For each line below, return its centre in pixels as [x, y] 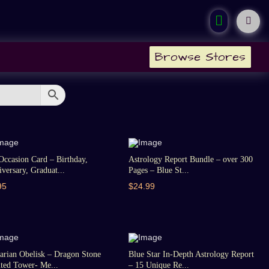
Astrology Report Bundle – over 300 [190, 159]
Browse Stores [200, 57]
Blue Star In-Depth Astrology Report [191, 254]
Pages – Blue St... [159, 170]
